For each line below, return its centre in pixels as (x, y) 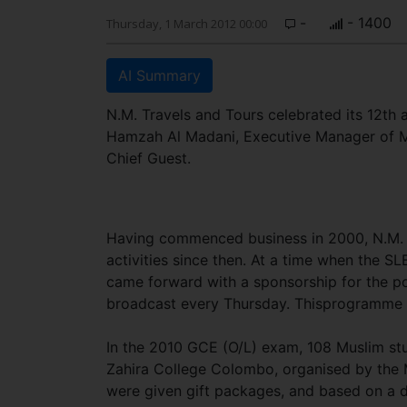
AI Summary (159, 75)
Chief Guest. (149, 158)
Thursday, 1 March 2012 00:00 (187, 24)
